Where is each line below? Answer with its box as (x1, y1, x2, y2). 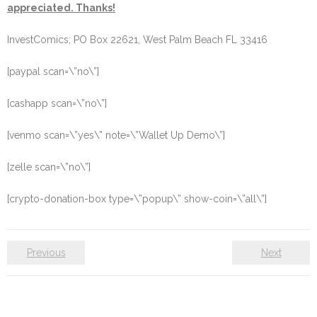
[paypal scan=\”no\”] (7, 66, 99, 77)
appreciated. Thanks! (7, 2, 115, 13)
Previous (26, 247, 66, 258)
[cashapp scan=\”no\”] (7, 98, 107, 109)
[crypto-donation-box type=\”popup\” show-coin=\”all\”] (7, 193, 267, 204)
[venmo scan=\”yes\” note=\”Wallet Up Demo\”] (7, 129, 225, 141)
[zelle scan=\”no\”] (7, 161, 91, 173)
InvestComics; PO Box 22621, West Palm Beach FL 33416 (7, 34, 267, 45)
